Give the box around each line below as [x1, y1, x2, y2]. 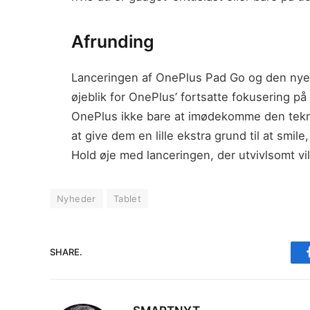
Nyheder [57, 192, 96, 204]
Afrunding [71, 31, 154, 53]
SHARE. [50, 246, 82, 258]
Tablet [113, 192, 142, 204]
